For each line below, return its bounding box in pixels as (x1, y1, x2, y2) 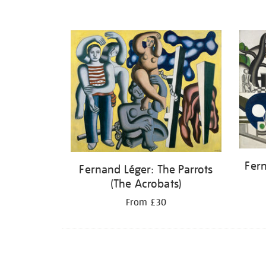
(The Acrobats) (110, 176, 182, 191)
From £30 (125, 196, 167, 208)
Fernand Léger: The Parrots (79, 161, 213, 176)
